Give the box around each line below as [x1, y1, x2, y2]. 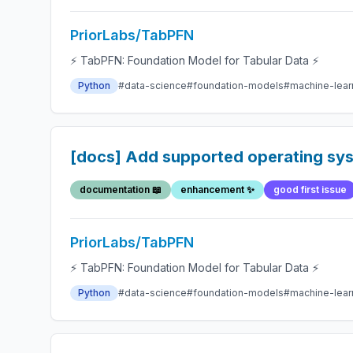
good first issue [273, 184, 347, 195]
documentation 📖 [80, 184, 162, 195]
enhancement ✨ [180, 184, 255, 195]
